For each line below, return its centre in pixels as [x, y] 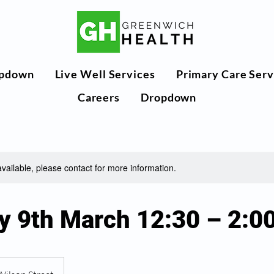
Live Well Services [105, 74]
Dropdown [169, 97]
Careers [99, 97]
